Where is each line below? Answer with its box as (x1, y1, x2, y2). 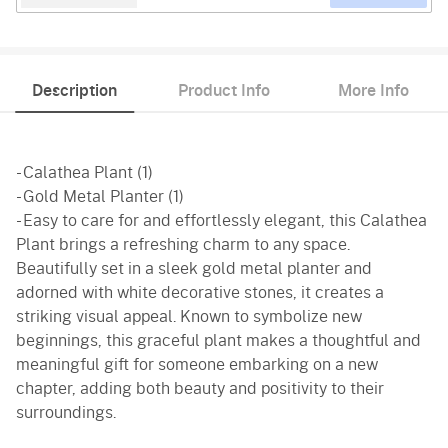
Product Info (177, 83, 270, 100)
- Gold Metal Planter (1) (16, 189, 184, 206)
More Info (337, 83, 409, 100)
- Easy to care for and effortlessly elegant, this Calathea (16, 213, 427, 230)
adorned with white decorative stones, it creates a (16, 285, 384, 302)
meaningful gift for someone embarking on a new (16, 357, 378, 374)
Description (32, 83, 118, 100)
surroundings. (16, 405, 116, 422)
